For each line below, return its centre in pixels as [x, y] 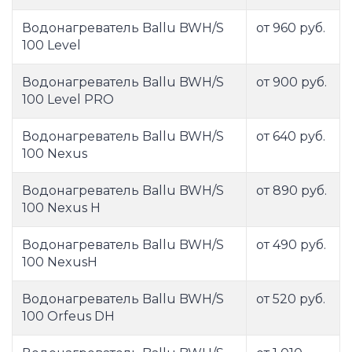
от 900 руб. [291, 82]
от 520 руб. [291, 299]
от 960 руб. [291, 28]
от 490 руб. [291, 245]
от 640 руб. [291, 137]
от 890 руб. [291, 191]
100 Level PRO [68, 100]
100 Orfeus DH [68, 317]
